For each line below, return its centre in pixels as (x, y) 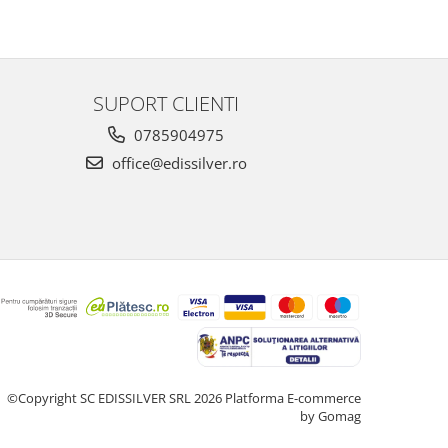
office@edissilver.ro (177, 163)
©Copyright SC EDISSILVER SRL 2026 (116, 397)
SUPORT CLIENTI (166, 103)
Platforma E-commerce (293, 397)
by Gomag (330, 415)
